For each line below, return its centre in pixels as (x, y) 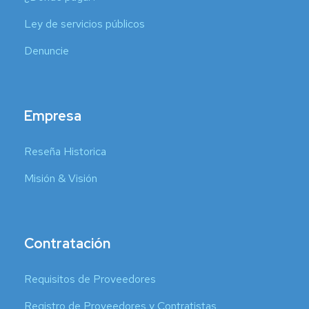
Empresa (53, 116)
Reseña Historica (65, 152)
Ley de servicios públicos (84, 24)
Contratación (67, 244)
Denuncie (47, 51)
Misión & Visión (61, 179)
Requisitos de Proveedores (90, 279)
